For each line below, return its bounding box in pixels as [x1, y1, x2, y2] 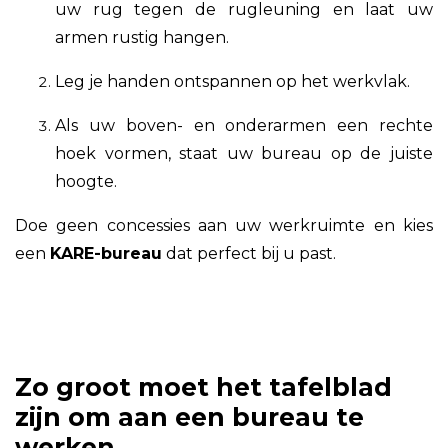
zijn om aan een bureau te [15, 401, 364, 432]
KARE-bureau [50, 243, 162, 263]
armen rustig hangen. [55, 27, 229, 47]
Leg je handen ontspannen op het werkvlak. [55, 71, 410, 91]
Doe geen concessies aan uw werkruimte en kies [15, 215, 433, 235]
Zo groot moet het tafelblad [15, 371, 392, 402]
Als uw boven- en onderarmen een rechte [55, 115, 433, 135]
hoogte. [55, 171, 117, 191]
